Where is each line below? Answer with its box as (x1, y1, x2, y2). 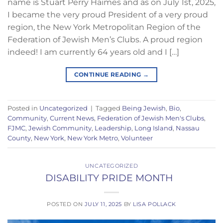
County (7, 134, 31, 142)
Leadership (95, 124, 131, 132)
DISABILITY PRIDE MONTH (45, 171, 178, 184)
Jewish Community (28, 124, 92, 132)
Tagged (96, 105, 122, 112)
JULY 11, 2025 (84, 200, 122, 208)
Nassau (176, 124, 200, 132)
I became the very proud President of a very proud (7, 10, 208, 20)
